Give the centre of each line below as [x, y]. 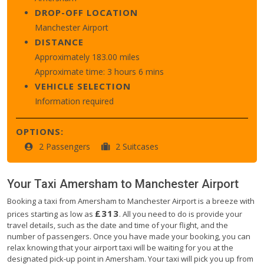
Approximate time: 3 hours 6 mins [99, 71]
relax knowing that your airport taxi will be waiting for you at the [120, 247]
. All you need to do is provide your [181, 214]
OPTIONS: [40, 131]
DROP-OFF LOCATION [86, 12]
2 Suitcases [137, 146]
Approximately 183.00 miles [87, 57]
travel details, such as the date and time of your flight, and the [118, 225]
